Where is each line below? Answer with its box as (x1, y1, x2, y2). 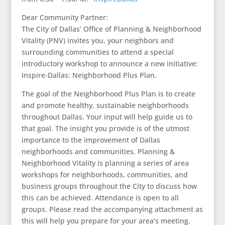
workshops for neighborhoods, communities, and (21, 170, 188, 179)
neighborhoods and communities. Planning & (21, 147, 175, 156)
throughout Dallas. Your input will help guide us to (21, 112, 192, 122)
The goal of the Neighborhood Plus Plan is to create (21, 89, 195, 98)
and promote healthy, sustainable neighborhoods (21, 100, 189, 110)
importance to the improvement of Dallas (21, 135, 160, 145)
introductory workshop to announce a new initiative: (21, 59, 198, 68)
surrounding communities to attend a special (21, 47, 174, 57)
